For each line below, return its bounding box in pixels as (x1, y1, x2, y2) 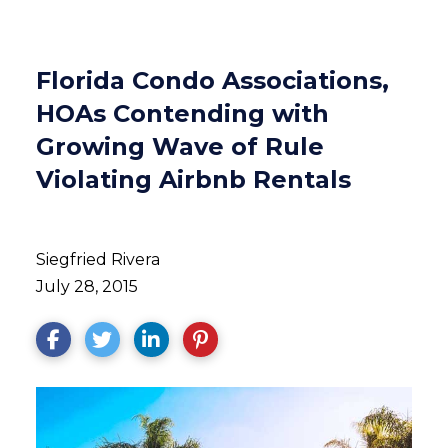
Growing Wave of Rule (35, 132, 324, 161)
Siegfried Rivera (35, 250, 160, 269)
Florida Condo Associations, (35, 66, 389, 95)
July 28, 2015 (35, 277, 138, 296)
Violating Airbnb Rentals (35, 165, 351, 194)
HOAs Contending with (35, 99, 329, 128)
